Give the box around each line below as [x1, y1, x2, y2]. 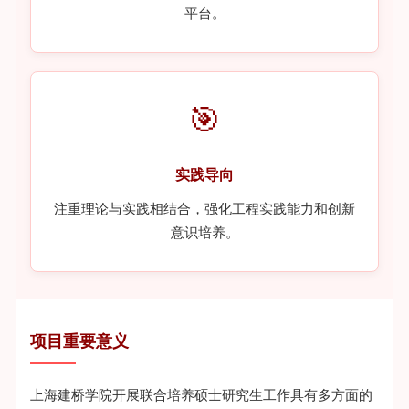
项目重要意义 [29, 330, 129, 352]
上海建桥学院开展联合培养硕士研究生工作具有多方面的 [29, 385, 372, 404]
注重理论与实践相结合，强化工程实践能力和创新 [54, 199, 355, 218]
